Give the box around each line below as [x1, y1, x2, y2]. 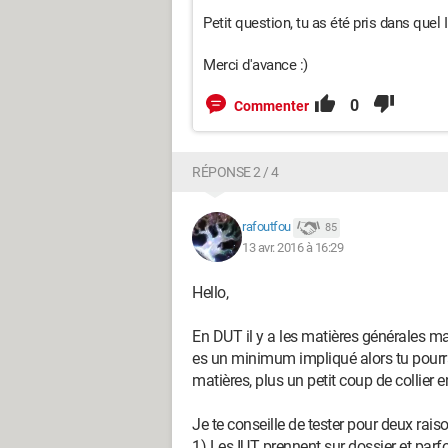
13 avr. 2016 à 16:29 [242, 239, 343, 255]
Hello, [192, 283, 228, 302]
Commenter [234, 98, 309, 114]
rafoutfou [242, 219, 291, 235]
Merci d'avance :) [203, 56, 308, 74]
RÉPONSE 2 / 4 [192, 164, 279, 180]
